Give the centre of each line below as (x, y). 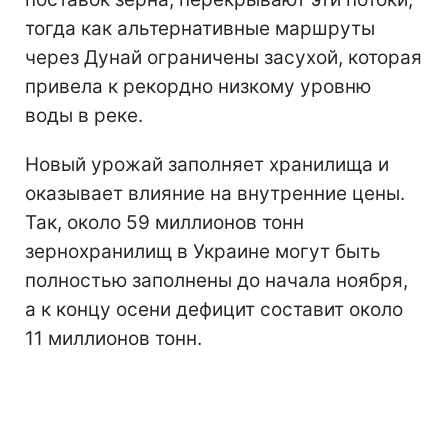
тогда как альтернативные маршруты (200, 28)
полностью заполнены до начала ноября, (216, 280)
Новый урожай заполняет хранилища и (207, 164)
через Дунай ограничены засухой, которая (223, 57)
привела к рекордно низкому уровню (198, 86)
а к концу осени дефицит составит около (214, 309)
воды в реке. (84, 115)
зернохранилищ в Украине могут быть (203, 251)
